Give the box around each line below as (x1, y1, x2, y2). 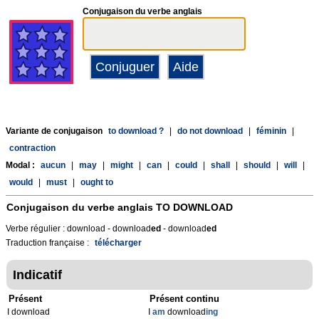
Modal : (6, 160, 37, 170)
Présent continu (150, 293, 220, 304)
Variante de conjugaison (6, 126, 105, 136)
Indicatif (13, 268, 62, 282)
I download (7, 307, 50, 317)
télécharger (95, 238, 142, 248)
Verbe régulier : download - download (6, 224, 151, 234)
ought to (80, 177, 113, 187)
